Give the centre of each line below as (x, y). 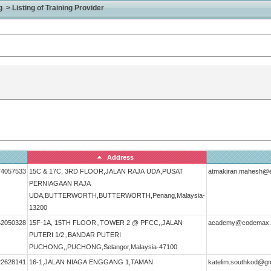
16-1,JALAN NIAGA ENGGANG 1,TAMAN (91, 262)
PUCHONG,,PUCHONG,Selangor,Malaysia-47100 (103, 247)
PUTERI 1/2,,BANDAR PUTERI (75, 235)
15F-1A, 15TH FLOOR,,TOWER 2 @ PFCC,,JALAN (106, 223)
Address (120, 157)
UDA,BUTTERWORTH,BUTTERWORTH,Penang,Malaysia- (117, 195)
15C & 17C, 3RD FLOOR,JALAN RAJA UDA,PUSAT (106, 171)
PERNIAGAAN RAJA (60, 183)
